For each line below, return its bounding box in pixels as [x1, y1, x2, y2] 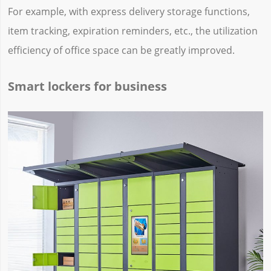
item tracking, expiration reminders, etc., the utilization [7, 24, 258, 38]
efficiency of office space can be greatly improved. [7, 44, 235, 57]
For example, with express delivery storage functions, [7, 5, 250, 19]
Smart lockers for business [7, 77, 167, 94]
